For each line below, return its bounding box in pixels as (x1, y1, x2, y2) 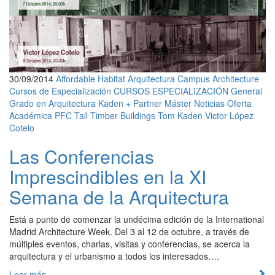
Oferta (227, 96, 252, 109)
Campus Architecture (177, 72, 259, 85)
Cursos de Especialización (9, 84, 111, 97)
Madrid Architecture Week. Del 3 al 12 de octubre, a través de (9, 225, 249, 238)
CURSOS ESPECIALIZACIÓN (114, 84, 228, 97)
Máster (165, 96, 192, 109)
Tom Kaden (158, 109, 203, 122)
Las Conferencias (9, 142, 154, 169)
